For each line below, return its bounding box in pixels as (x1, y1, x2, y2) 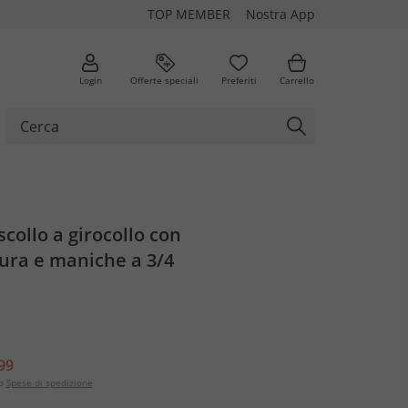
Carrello (280, 73, 314, 87)
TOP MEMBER (148, 5, 230, 23)
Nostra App (246, 5, 315, 23)
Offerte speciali (130, 73, 199, 87)
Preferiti (220, 73, 257, 87)
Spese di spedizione (5, 376, 93, 389)
